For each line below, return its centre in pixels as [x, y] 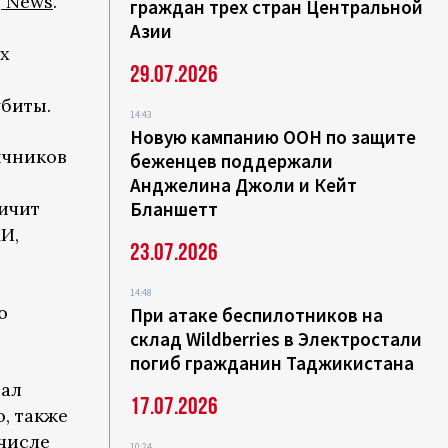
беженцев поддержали [232, 161]
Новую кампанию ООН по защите [273, 137]
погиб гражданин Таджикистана [272, 363]
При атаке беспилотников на [257, 315]
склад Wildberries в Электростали [276, 339]
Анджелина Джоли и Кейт [244, 185]
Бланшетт [174, 209]
